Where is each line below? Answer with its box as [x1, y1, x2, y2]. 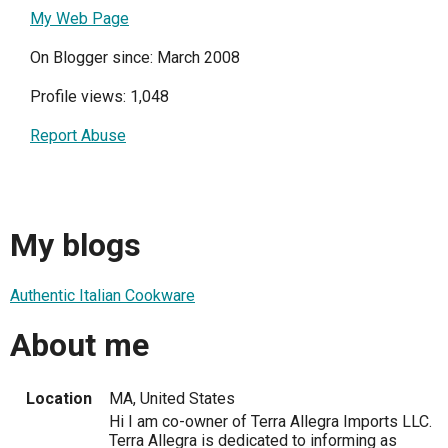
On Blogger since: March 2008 [30, 48, 240, 67]
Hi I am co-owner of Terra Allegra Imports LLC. [109, 411, 432, 431]
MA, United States [109, 388, 235, 408]
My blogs [10, 226, 141, 265]
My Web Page [30, 9, 129, 28]
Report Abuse [30, 126, 126, 145]
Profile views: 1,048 [30, 87, 169, 106]
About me [10, 326, 149, 365]
